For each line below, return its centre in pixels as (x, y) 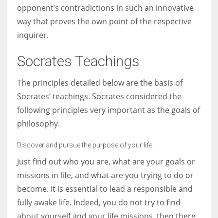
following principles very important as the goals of (109, 110)
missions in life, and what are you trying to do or (105, 175)
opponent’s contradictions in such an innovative (105, 8)
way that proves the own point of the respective (104, 21)
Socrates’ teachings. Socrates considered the (99, 96)
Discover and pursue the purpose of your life (85, 145)
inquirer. (34, 35)
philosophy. (38, 123)
